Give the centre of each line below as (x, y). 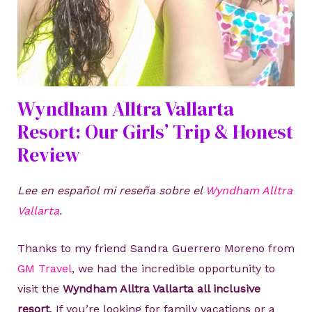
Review (48, 154)
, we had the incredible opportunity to (173, 269)
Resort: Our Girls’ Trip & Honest (155, 131)
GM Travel (44, 269)
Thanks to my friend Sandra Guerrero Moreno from (156, 249)
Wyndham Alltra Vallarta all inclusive (161, 289)
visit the (40, 289)
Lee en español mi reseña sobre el (111, 190)
